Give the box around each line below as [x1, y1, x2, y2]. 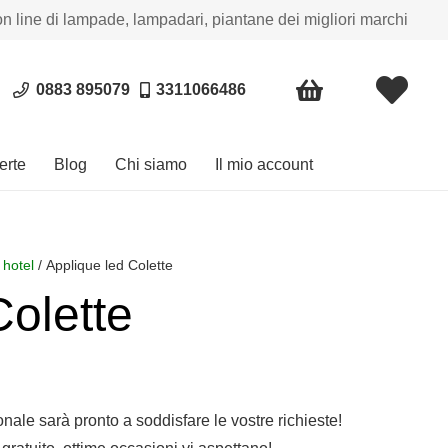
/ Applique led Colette [34, 257, 174, 273]
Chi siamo [115, 156, 187, 173]
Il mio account [215, 156, 313, 173]
